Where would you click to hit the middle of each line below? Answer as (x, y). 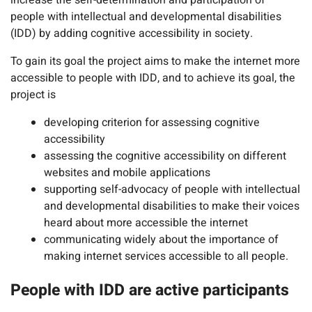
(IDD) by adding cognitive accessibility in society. (132, 34)
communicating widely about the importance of (161, 240)
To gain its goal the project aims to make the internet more (155, 62)
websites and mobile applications (127, 173)
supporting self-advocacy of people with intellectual (172, 190)
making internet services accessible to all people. (166, 257)
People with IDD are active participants (150, 291)
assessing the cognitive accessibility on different (165, 156)
